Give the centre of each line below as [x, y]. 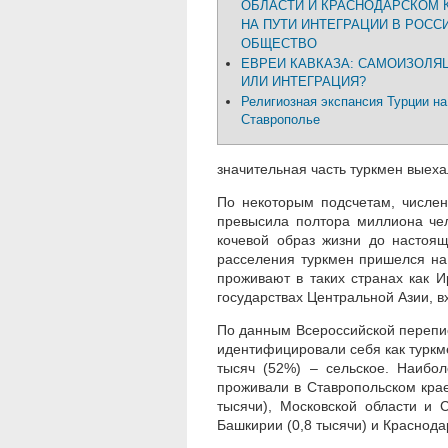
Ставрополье [280, 120]
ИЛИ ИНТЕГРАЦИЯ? [303, 82]
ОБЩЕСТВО [279, 44]
